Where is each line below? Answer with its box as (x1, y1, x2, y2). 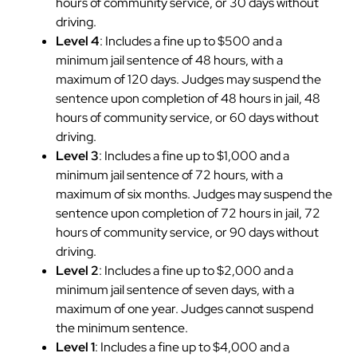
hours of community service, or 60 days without (56, 109, 319, 127)
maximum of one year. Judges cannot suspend (56, 300, 313, 318)
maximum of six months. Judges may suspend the (56, 186, 332, 203)
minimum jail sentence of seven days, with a (56, 281, 294, 299)
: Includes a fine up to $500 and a (100, 33, 282, 50)
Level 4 (56, 33, 100, 50)
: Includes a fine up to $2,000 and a (99, 262, 293, 280)
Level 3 (56, 147, 99, 165)
